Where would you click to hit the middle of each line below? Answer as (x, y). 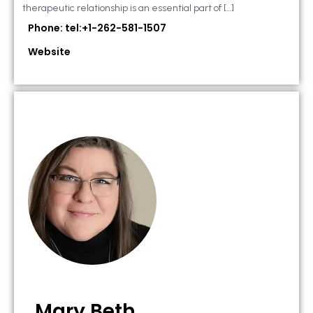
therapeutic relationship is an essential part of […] (128, 8)
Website (49, 52)
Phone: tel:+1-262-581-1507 (97, 28)
